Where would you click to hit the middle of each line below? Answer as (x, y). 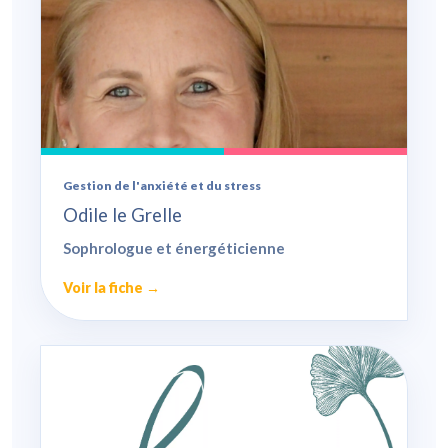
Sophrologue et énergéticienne (174, 248)
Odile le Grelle (122, 215)
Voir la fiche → (111, 288)
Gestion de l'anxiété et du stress (162, 186)
